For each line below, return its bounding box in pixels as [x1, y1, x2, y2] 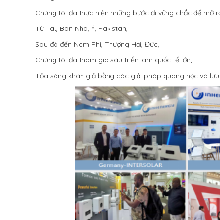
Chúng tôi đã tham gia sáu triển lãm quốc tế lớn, [35, 55, 192, 64]
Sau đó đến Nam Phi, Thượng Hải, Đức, [35, 40, 159, 49]
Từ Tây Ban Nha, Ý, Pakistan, [35, 24, 128, 33]
